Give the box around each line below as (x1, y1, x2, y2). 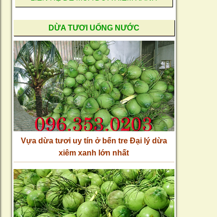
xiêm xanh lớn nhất (59, 148, 129, 157)
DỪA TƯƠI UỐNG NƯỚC (48, 23, 139, 32)
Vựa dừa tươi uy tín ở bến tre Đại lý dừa (20, 136, 167, 145)
